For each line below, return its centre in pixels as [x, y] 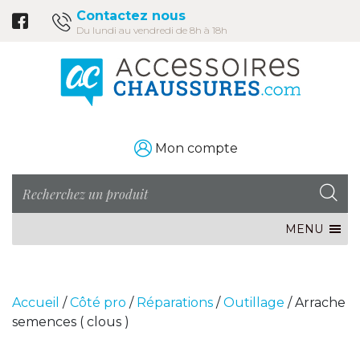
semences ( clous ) [71, 322]
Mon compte [196, 149]
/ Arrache [315, 303]
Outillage [254, 303]
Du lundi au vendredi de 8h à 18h [152, 30]
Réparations [175, 303]
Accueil [36, 303]
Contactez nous [131, 16]
